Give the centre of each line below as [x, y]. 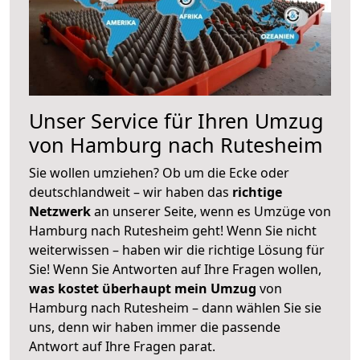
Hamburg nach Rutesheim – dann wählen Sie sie [175, 307]
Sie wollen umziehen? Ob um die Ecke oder [159, 172]
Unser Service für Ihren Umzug [176, 120]
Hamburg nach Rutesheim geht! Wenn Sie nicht [173, 230]
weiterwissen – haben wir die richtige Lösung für [177, 250]
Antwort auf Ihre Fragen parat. [122, 346]
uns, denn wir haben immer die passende [155, 327]
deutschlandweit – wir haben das [131, 192]
